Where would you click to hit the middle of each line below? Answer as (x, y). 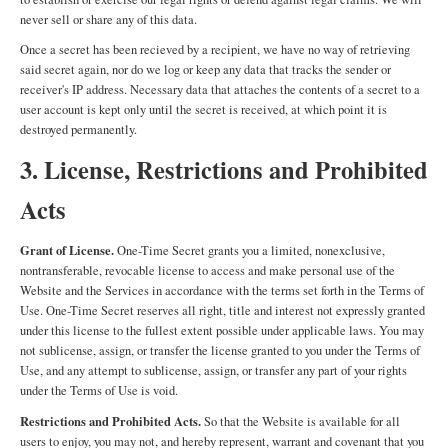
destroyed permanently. (78, 129)
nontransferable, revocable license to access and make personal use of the (207, 270)
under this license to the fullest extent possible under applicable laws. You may (222, 330)
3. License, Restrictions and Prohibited (224, 169)
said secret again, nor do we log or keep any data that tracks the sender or (205, 69)
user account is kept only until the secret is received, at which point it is (203, 109)
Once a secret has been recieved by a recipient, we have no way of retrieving (215, 49)
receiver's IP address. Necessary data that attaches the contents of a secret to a (220, 89)
